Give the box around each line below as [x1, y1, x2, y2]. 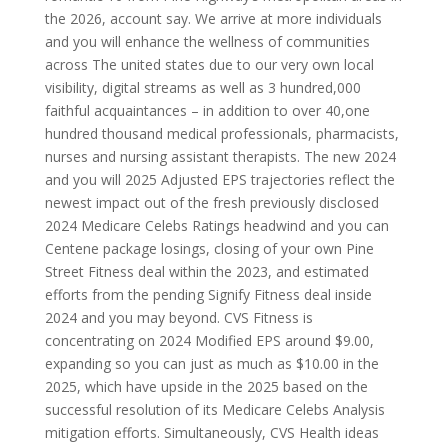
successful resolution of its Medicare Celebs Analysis [44, 400, 385, 419]
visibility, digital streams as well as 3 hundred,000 [44, 78, 361, 97]
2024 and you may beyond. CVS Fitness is [44, 308, 313, 327]
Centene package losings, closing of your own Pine [44, 239, 374, 258]
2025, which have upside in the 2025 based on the [44, 377, 368, 396]
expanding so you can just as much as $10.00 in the [44, 354, 379, 373]
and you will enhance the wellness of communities [44, 32, 370, 51]
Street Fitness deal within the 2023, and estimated [44, 262, 369, 281]
